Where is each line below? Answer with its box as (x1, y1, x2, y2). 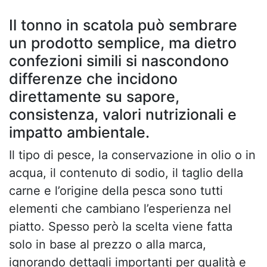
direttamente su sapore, (9, 88, 179, 106)
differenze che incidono (9, 70, 178, 88)
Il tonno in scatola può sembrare (9, 16, 237, 35)
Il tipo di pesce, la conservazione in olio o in (9, 148, 256, 163)
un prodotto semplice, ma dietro (9, 34, 237, 52)
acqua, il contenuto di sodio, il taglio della (9, 166, 243, 181)
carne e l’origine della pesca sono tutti (9, 184, 223, 198)
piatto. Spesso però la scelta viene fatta (9, 219, 232, 234)
